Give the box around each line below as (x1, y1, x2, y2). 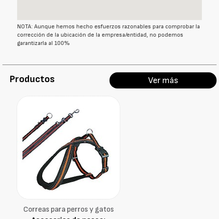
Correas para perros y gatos (23, 205, 114, 214)
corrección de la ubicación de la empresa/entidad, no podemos (17, 31, 183, 39)
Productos (10, 73, 55, 85)
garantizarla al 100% (17, 40, 70, 47)
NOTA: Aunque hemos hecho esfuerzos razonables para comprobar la (17, 23, 200, 30)
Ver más (148, 75, 178, 86)
